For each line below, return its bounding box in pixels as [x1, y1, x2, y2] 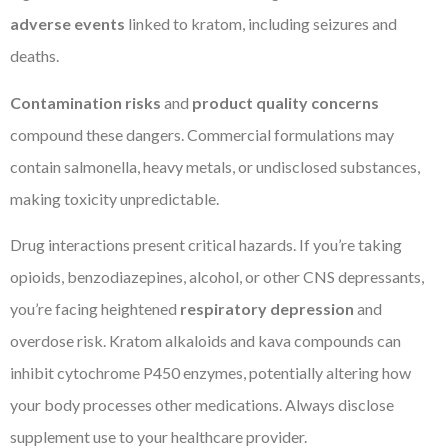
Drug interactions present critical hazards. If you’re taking [10, 234, 402, 254]
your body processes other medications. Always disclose [10, 394, 394, 414]
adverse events [10, 14, 125, 34]
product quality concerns [192, 92, 379, 112]
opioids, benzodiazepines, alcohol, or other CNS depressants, [10, 266, 424, 286]
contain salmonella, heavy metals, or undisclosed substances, [10, 156, 420, 176]
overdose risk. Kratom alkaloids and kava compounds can [10, 330, 401, 350]
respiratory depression [180, 298, 354, 318]
